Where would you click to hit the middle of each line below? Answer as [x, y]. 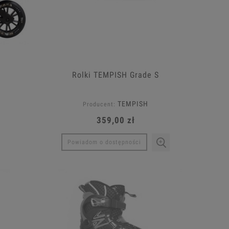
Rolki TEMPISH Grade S [116, 75]
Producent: [99, 105]
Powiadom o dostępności [104, 142]
